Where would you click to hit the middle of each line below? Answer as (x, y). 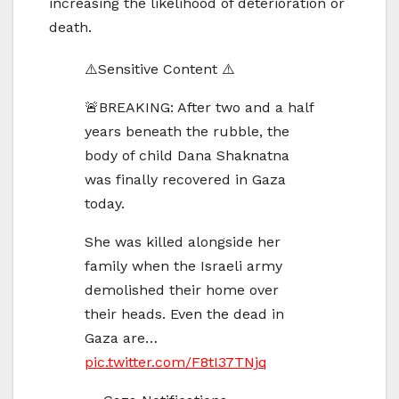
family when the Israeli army (183, 266)
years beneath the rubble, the (187, 132)
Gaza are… (121, 338)
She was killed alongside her (183, 242)
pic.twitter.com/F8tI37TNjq (176, 362)
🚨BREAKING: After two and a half (199, 108)
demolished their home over (182, 290)
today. (105, 204)
